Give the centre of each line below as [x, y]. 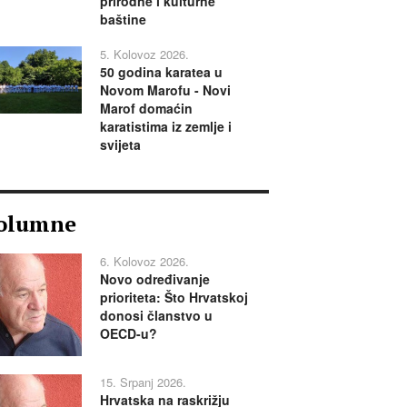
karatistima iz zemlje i [165, 127]
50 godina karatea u [161, 72]
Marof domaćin [146, 109]
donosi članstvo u [156, 316]
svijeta [120, 145]
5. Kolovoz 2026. [144, 55]
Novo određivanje [154, 279]
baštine [123, 20]
